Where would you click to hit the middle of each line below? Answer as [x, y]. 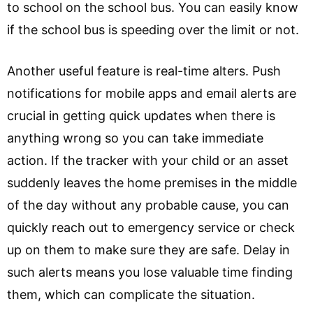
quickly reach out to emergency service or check [151, 227]
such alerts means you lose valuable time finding [150, 272]
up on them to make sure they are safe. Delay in [148, 250]
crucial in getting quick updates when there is [141, 116]
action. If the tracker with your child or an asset [148, 160]
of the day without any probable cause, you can [148, 205]
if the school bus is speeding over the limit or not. [155, 30]
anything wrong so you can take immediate [135, 138]
